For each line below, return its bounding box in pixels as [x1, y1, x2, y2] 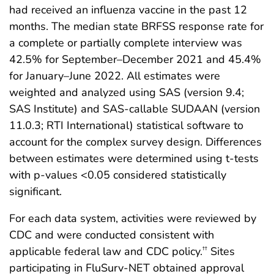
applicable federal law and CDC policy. [9, 244, 202, 259]
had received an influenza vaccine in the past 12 [9, 2, 247, 18]
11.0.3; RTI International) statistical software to [9, 118, 243, 133]
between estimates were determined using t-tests [9, 151, 259, 166]
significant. [9, 184, 62, 199]
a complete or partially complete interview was [9, 35, 242, 51]
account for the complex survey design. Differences [9, 135, 262, 150]
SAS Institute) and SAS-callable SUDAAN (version [9, 102, 260, 117]
